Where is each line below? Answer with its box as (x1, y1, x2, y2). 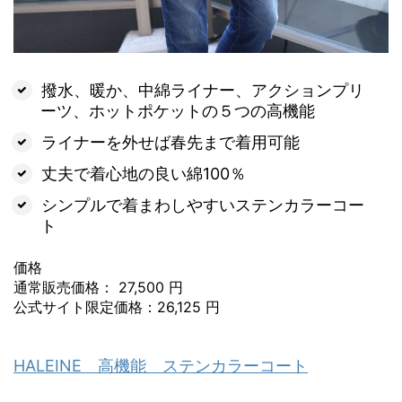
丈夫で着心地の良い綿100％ (40, 164, 246, 184)
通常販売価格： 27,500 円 (13, 278, 183, 297)
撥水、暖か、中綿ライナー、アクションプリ (40, 81, 364, 100)
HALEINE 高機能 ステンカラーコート (13, 355, 308, 375)
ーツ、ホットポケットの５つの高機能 (40, 101, 315, 121)
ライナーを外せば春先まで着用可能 (40, 133, 300, 153)
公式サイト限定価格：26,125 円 (13, 298, 220, 317)
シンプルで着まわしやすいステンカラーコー (40, 196, 364, 215)
